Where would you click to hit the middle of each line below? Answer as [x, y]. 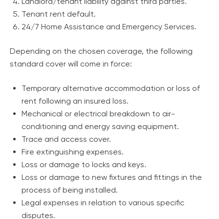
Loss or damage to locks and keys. [84, 164]
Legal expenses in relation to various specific [103, 202]
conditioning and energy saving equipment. [100, 126]
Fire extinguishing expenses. [73, 152]
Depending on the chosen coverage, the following [101, 51]
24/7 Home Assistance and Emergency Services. [109, 26]
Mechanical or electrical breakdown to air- [98, 113]
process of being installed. [70, 190]
